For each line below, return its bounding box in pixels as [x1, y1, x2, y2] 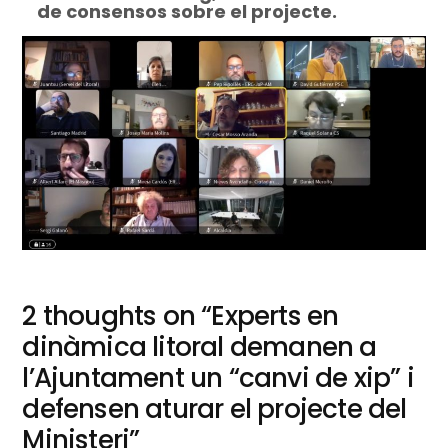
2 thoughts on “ [22, 297, 212, 335]
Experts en [211, 297, 339, 335]
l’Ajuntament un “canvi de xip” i [22, 359, 414, 397]
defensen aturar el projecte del [22, 390, 407, 428]
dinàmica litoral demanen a [22, 328, 377, 366]
